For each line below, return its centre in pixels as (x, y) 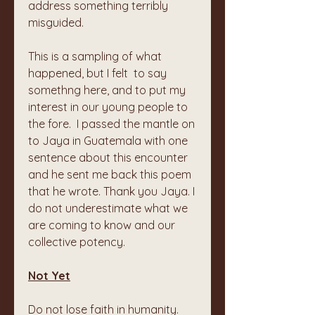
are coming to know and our (102, 225)
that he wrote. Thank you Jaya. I (111, 191)
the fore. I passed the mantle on (111, 124)
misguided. (57, 22)
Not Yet (49, 276)
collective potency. (77, 242)
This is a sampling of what (95, 56)
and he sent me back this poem (110, 174)
